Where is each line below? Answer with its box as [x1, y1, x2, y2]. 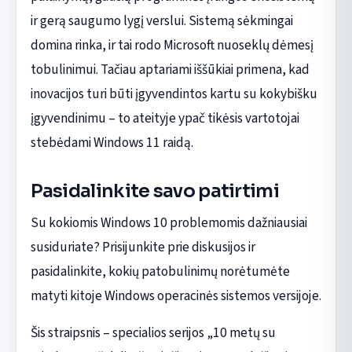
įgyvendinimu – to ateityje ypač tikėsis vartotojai [30, 108, 299, 128]
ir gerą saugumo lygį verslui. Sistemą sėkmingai [30, 10, 293, 31]
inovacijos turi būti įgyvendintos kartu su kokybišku [30, 83, 317, 104]
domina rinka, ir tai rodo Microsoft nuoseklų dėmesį [30, 35, 313, 55]
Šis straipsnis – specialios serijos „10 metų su [30, 322, 276, 343]
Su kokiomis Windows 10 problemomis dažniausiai [30, 212, 307, 233]
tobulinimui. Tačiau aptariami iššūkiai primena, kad [30, 59, 310, 79]
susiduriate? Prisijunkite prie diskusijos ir [30, 236, 255, 257]
